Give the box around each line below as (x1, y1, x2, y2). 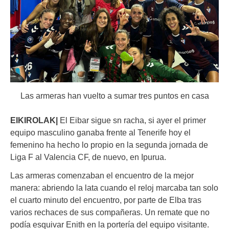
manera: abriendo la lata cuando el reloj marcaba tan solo (10, 183, 218, 193)
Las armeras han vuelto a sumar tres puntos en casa (20, 90, 209, 100)
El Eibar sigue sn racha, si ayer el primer (58, 116, 206, 125)
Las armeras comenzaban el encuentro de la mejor (10, 171, 194, 180)
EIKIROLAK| (10, 116, 58, 125)
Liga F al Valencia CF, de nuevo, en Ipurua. (10, 152, 166, 162)
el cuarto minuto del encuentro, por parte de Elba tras (10, 195, 201, 205)
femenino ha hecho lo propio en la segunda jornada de (10, 140, 208, 150)
